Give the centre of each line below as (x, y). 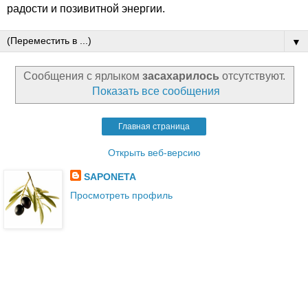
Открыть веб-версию (154, 153)
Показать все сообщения (156, 91)
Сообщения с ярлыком (82, 76)
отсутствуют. (252, 76)
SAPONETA (110, 177)
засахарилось (180, 76)
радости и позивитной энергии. (86, 8)
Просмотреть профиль (121, 196)
